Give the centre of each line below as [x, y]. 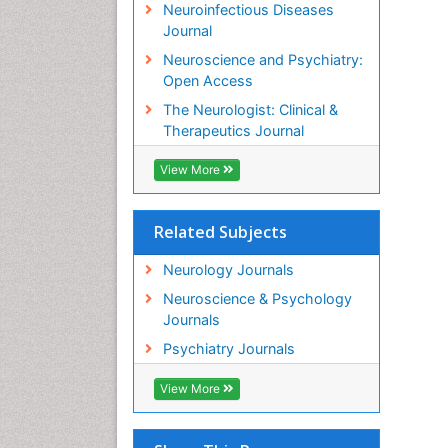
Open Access [207, 81]
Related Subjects [220, 232]
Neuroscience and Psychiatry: [262, 60]
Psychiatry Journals [228, 349]
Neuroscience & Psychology [257, 299]
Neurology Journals [228, 270]
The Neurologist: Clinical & [250, 110]
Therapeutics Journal [233, 131]
